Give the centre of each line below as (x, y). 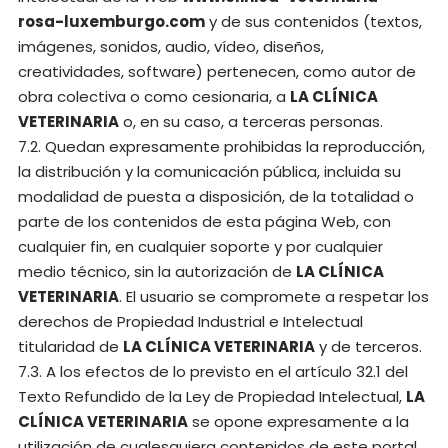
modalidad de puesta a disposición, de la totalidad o (216, 196)
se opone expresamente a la (298, 421)
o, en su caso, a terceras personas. (251, 121)
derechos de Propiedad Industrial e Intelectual (190, 321)
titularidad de (70, 346)
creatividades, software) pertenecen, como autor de (217, 71)
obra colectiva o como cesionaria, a (154, 96)
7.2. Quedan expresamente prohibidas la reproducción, (221, 146)
